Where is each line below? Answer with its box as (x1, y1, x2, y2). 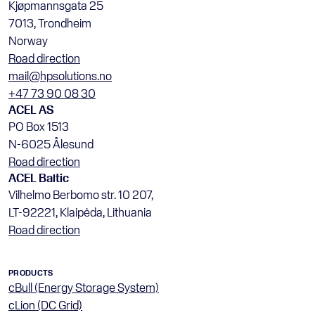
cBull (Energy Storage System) (8, 281, 159, 294)
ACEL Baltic (8, 171, 69, 184)
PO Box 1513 (8, 120, 69, 133)
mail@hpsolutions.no (8, 69, 112, 82)
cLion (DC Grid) (8, 298, 82, 311)
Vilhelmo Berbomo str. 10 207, (8, 188, 155, 201)
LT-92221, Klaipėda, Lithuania (8, 205, 152, 219)
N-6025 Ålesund (8, 137, 94, 150)
